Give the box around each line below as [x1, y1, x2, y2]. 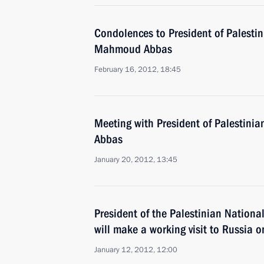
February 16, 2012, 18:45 [94, 64, 181, 75]
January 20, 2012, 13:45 [94, 154, 177, 165]
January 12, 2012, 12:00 [94, 245, 177, 255]
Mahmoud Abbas [94, 42, 172, 56]
